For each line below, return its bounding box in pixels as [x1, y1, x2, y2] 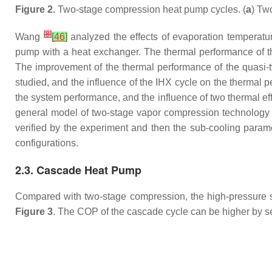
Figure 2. [15, 4, 55, 15]
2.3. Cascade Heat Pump [15, 162, 141, 178]
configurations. [15, 138, 78, 148]
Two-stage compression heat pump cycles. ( [55, 4, 246, 15]
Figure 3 [15, 206, 53, 217]
